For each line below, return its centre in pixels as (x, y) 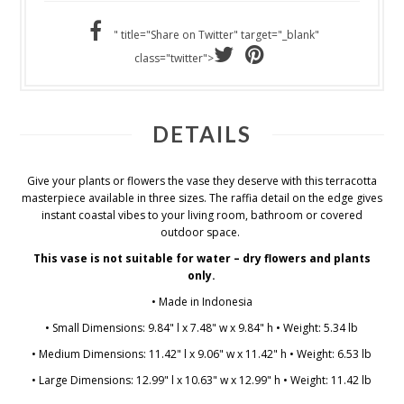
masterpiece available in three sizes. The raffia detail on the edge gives (202, 198)
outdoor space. (202, 233)
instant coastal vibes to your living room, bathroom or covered (202, 216)
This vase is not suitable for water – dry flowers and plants (202, 259)
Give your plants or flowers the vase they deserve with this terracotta (202, 181)
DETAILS (202, 134)
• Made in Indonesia (202, 302)
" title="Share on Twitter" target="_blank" (216, 35)
